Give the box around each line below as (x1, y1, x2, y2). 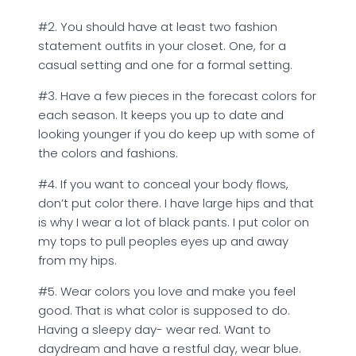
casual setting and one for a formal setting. (38, 56, 292, 73)
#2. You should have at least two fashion (38, 18, 277, 35)
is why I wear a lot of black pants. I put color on (38, 214, 309, 230)
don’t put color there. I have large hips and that (38, 195, 314, 211)
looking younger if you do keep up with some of (38, 126, 315, 142)
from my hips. (38, 252, 117, 269)
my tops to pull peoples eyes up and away (38, 233, 288, 250)
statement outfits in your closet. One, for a (38, 37, 286, 54)
